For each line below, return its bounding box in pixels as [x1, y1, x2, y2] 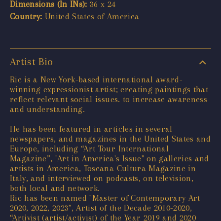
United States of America [42, 11, 140, 21]
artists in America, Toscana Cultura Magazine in [10, 163, 196, 173]
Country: [10, 11, 42, 21]
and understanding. [10, 104, 85, 114]
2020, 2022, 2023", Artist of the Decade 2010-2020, [10, 202, 192, 213]
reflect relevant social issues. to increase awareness [10, 94, 208, 104]
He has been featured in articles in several [10, 123, 173, 134]
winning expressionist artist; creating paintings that [10, 84, 209, 94]
